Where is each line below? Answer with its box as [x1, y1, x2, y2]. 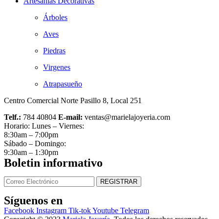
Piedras [43, 46, 66, 55]
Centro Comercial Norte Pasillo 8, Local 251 [4, 96, 142, 105]
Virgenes [43, 63, 70, 71]
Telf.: [4, 112, 21, 121]
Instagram [36, 206, 66, 215]
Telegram [120, 206, 149, 215]
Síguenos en [4, 194, 63, 207]
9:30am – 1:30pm [4, 148, 58, 156]
